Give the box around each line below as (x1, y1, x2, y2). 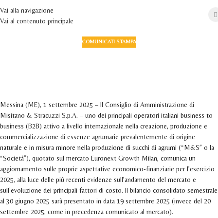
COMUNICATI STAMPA (82, 38, 136, 45)
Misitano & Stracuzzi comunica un (28, 47, 190, 61)
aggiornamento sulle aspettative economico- (3, 61, 215, 74)
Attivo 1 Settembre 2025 (74, 90, 144, 98)
